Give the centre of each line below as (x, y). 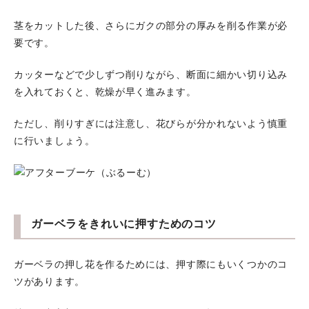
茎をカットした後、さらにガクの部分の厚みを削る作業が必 (151, 26)
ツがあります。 (49, 282)
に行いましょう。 (54, 141)
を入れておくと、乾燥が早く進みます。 (105, 92)
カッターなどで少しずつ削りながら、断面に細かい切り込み (151, 75)
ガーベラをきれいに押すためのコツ (124, 224)
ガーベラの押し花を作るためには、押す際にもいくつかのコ (151, 265)
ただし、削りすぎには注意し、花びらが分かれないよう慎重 (151, 124)
